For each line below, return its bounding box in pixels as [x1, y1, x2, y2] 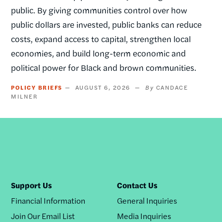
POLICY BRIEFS [11, 82, 62, 92]
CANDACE [156, 82, 188, 92]
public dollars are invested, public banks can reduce [11, 18, 202, 30]
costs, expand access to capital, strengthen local [11, 32, 191, 45]
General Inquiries [117, 194, 177, 206]
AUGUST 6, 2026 [75, 82, 130, 92]
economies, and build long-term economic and [11, 47, 186, 59]
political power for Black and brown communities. [11, 61, 199, 73]
